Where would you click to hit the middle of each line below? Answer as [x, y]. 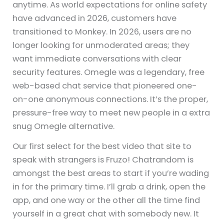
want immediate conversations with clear [97, 58]
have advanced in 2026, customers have [95, 18]
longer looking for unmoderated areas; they [101, 45]
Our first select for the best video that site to [102, 146]
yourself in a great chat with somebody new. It [106, 213]
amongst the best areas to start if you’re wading [111, 173]
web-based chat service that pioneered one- [105, 85]
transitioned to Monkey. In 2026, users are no [102, 31]
